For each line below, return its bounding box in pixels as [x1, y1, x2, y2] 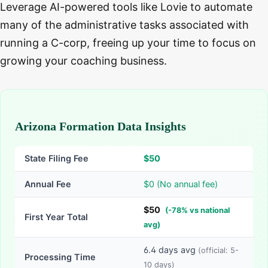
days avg [156, 245, 196, 255]
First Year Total [25, 212, 88, 223]
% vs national [181, 206, 230, 215]
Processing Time [25, 252, 96, 263]
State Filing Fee [25, 153, 89, 164]
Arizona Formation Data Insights [15, 120, 186, 133]
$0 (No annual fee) [144, 179, 218, 190]
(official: [198, 246, 230, 255]
